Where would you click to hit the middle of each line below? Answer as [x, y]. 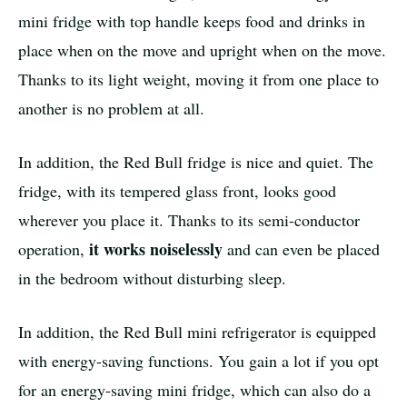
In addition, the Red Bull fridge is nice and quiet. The [196, 162]
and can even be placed [301, 249]
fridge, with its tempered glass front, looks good [177, 191]
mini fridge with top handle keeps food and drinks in [192, 21]
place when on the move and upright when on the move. [202, 50]
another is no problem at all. [111, 109]
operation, [54, 249]
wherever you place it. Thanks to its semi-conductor [189, 220]
